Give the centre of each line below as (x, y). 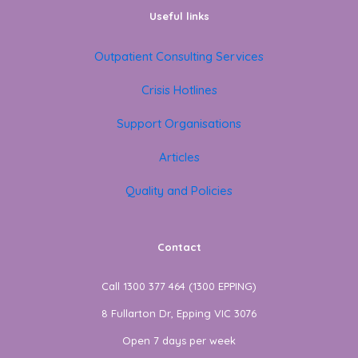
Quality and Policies (179, 190)
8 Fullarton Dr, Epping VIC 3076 (179, 313)
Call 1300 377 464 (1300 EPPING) (179, 286)
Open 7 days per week (179, 340)
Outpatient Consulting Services (179, 56)
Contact (179, 247)
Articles (179, 157)
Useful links (179, 16)
